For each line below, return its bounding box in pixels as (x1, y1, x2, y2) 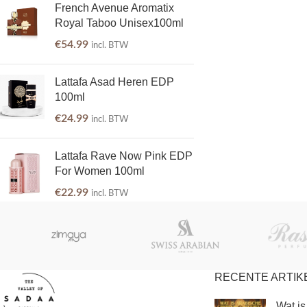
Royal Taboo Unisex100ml (55, 17, 184, 29)
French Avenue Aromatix (55, 2, 174, 14)
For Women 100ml (55, 165, 145, 177)
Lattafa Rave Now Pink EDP (55, 150, 193, 162)
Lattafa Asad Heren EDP (55, 76, 174, 88)
